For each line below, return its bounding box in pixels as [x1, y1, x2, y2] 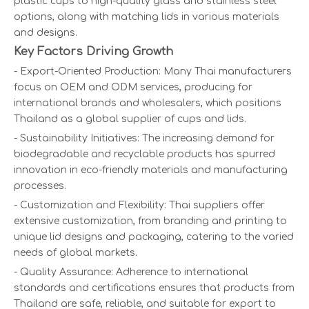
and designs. [14, 28, 77, 39]
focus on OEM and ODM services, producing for [14, 82, 252, 93]
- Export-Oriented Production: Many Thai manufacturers [14, 66, 292, 77]
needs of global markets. [14, 248, 137, 259]
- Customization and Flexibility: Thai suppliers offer [14, 200, 265, 211]
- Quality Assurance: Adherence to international [14, 267, 248, 278]
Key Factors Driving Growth [14, 46, 173, 59]
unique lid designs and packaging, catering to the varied [14, 232, 294, 243]
